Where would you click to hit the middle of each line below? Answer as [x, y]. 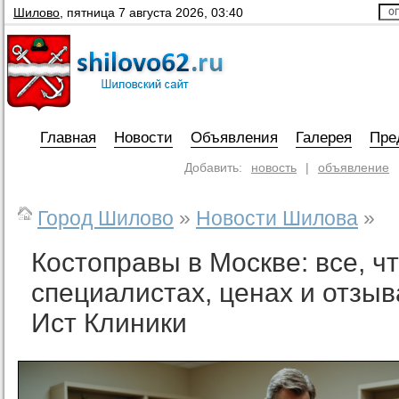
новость [274, 167]
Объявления [234, 138]
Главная [68, 138]
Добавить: [213, 167]
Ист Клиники [109, 323]
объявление [354, 167]
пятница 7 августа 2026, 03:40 [155, 12]
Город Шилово [106, 218]
